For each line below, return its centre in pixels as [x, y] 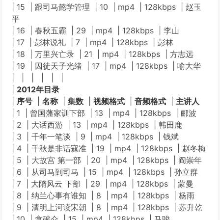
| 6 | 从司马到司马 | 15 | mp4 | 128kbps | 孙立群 [105, 172]
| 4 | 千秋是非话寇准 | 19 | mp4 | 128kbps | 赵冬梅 [109, 148]
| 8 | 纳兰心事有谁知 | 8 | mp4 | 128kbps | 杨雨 [103, 195]
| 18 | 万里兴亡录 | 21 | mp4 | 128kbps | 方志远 [103, 54]
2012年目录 [38, 89]
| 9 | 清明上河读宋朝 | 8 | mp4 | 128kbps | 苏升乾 [107, 207]
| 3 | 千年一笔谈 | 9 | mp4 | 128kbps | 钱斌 [95, 137]
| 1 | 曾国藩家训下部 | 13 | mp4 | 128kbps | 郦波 [104, 113]
